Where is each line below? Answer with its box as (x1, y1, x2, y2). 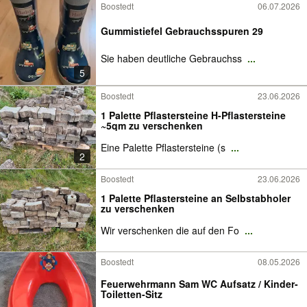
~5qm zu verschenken (101, 119, 203, 132)
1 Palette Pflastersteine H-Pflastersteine (101, 108, 286, 122)
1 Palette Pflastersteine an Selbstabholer (101, 191, 291, 205)
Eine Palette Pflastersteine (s (101, 140, 228, 154)
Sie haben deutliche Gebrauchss (101, 51, 245, 65)
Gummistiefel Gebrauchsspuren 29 (101, 24, 263, 38)
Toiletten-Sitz (101, 286, 162, 301)
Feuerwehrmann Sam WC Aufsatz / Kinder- (101, 276, 298, 291)
